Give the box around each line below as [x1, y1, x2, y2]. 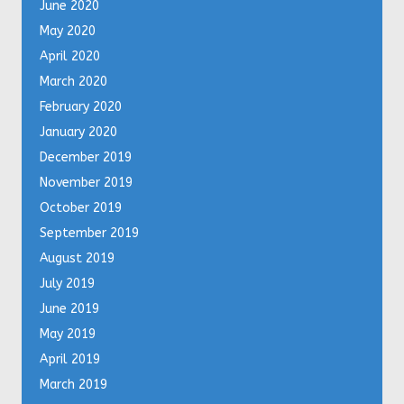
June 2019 [40, 301, 99, 317]
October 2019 [40, 200, 122, 216]
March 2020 [40, 74, 107, 90]
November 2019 [40, 175, 133, 191]
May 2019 [40, 326, 96, 343]
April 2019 [40, 352, 100, 368]
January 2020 [40, 124, 117, 141]
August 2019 [40, 251, 115, 267]
